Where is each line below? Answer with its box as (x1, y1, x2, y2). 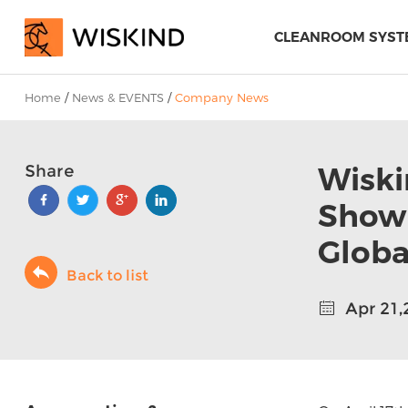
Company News (174, 90, 269, 105)
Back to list (66, 267, 148, 284)
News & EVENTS (71, 90, 164, 105)
